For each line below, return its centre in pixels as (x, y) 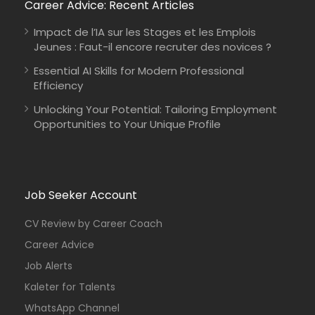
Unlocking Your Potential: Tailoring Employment (155, 109)
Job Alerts (49, 265)
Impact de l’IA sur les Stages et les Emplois (145, 32)
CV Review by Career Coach (94, 223)
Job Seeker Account (81, 195)
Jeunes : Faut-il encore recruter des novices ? (153, 46)
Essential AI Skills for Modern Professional (139, 70)
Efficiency (58, 85)
